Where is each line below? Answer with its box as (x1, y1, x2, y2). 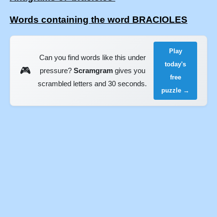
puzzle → (161, 86, 190, 94)
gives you (112, 66, 145, 75)
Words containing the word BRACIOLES (10, 15, 187, 25)
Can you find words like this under (39, 53, 146, 62)
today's (165, 60, 186, 68)
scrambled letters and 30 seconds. (38, 79, 147, 88)
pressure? (39, 66, 74, 75)
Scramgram (73, 66, 113, 75)
